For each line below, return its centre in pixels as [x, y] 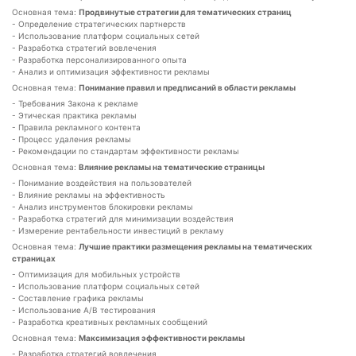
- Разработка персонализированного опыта [99, 60]
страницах [34, 258]
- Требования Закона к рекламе [75, 103]
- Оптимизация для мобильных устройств [96, 274]
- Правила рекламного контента [76, 127]
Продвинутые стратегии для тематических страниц [185, 12]
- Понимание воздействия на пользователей [102, 183]
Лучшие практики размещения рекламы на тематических [195, 246]
